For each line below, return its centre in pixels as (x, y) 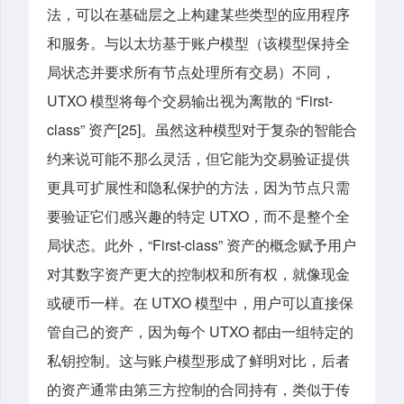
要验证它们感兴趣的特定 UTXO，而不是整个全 (198, 216)
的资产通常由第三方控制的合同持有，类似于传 (198, 389)
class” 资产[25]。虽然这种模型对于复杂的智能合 (202, 129)
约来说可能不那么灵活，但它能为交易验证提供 (198, 158)
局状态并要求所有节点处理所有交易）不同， (191, 71)
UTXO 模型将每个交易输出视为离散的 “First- (190, 100)
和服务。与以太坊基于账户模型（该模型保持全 (198, 42)
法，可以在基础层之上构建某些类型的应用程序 (198, 14)
